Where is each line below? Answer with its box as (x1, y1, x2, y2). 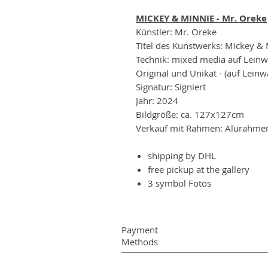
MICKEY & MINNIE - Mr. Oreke (136, 11, 267, 25)
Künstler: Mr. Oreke (136, 25, 217, 38)
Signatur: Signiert (136, 80, 208, 93)
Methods (121, 235, 158, 248)
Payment (121, 223, 158, 236)
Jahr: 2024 (136, 94, 178, 106)
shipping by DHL (148, 149, 218, 162)
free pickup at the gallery (148, 163, 252, 175)
